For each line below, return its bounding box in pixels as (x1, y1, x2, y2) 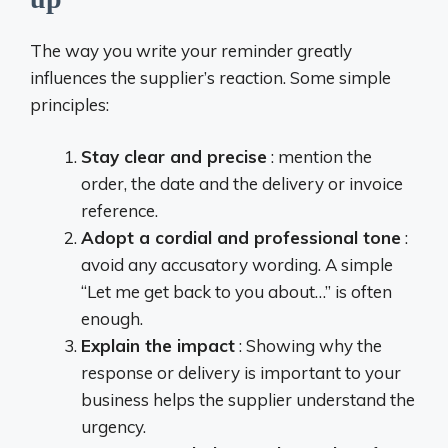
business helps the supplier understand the (81, 389, 415, 410)
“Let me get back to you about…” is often (81, 281, 392, 302)
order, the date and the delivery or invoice (81, 173, 403, 194)
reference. (81, 200, 158, 221)
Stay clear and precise (81, 146, 267, 167)
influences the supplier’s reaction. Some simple (30, 66, 391, 88)
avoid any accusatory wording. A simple (81, 254, 393, 275)
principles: (30, 93, 109, 115)
